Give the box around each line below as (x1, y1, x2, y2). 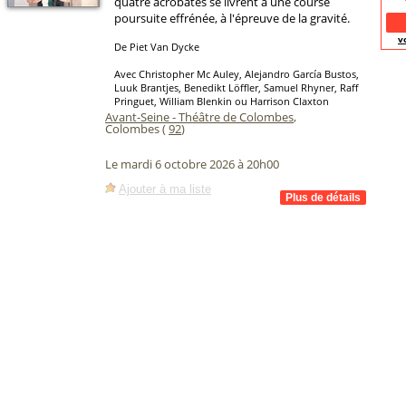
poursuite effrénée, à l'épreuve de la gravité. (114, 10, 350, 26)
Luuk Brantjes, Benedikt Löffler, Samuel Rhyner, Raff (114, 81, 358, 94)
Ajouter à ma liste (119, 181, 211, 196)
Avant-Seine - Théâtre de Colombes (105, 109, 294, 125)
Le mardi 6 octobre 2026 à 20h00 (105, 156, 279, 173)
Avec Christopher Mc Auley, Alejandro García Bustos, (114, 67, 359, 81)
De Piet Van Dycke (114, 40, 199, 53)
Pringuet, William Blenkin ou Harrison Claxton (114, 94, 329, 108)
